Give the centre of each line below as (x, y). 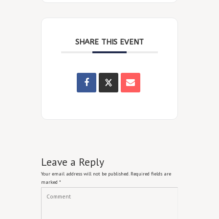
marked (50, 182)
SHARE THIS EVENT (109, 42)
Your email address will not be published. (85, 174)
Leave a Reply (73, 162)
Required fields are (151, 174)
